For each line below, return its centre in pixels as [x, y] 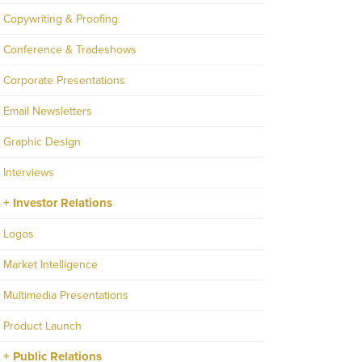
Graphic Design [42, 142]
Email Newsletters [48, 112]
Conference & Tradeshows [70, 50]
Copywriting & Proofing [61, 19]
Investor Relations [63, 203]
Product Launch [42, 326]
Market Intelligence [51, 265]
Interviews [29, 173]
